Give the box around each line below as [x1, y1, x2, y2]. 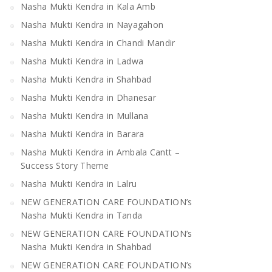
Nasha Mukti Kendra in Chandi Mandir [21, 36, 175, 49]
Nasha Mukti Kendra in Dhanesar [21, 91, 156, 103]
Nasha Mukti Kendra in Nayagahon [21, 18, 164, 30]
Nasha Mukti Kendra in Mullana [21, 109, 149, 121]
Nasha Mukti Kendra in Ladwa [21, 55, 144, 67]
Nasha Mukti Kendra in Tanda [21, 209, 143, 221]
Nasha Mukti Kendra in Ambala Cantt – [21, 146, 180, 158]
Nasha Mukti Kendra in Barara [21, 127, 144, 140]
